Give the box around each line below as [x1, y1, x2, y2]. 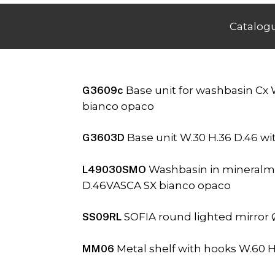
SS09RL [82, 211, 125, 223]
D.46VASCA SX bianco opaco [82, 179, 231, 192]
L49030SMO [82, 163, 149, 176]
